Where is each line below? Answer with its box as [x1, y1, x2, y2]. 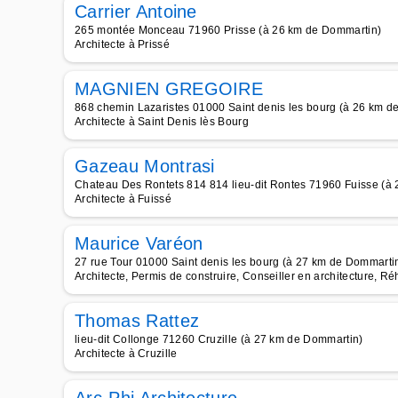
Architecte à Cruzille [75, 347, 178, 360]
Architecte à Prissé [75, 38, 171, 51]
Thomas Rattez [75, 311, 200, 330]
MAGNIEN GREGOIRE [75, 79, 264, 99]
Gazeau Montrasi [75, 156, 215, 176]
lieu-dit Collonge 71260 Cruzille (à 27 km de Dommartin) [75, 333, 363, 346]
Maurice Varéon [75, 234, 203, 253]
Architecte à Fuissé [75, 193, 172, 205]
